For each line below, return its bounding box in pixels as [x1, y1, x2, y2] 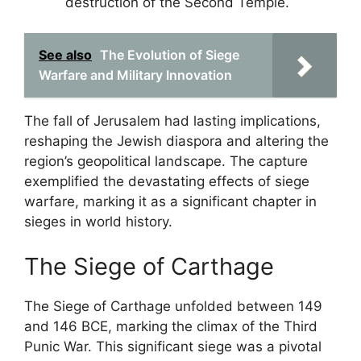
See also [39, 47, 92, 63]
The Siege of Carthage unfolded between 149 [24, 297, 322, 314]
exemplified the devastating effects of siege [24, 173, 309, 189]
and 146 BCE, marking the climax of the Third [24, 317, 317, 334]
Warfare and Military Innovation [39, 67, 232, 83]
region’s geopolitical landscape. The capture [24, 153, 308, 169]
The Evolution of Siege [100, 47, 239, 63]
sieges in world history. [24, 214, 172, 230]
